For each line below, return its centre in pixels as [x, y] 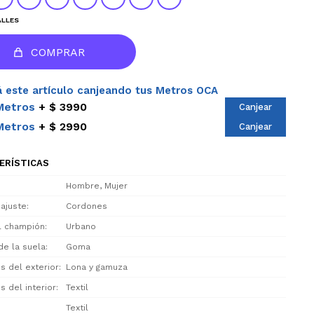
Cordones [87, 206]
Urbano [81, 226]
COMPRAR [57, 52]
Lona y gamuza [97, 267]
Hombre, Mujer [97, 186]
